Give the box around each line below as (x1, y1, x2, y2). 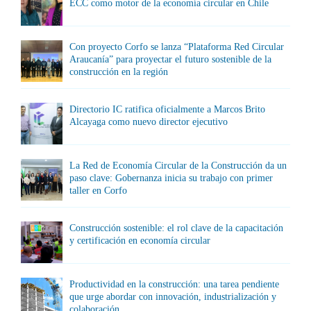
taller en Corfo (69, 185, 127, 196)
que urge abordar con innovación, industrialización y (69, 291, 276, 302)
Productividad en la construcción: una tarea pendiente (69, 278, 279, 289)
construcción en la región (69, 66, 168, 77)
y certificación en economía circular (69, 235, 210, 246)
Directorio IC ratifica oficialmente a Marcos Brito (69, 103, 265, 115)
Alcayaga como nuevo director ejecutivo (69, 116, 228, 127)
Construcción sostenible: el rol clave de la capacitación (69, 222, 283, 233)
